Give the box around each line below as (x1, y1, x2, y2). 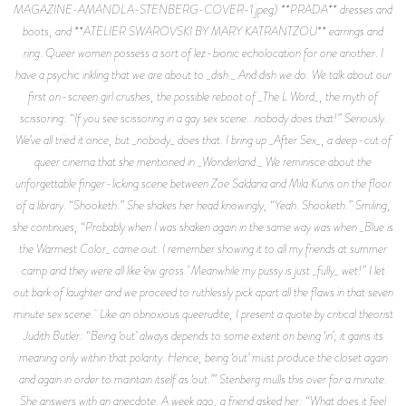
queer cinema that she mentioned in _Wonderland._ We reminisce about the (34, 151, 372, 170)
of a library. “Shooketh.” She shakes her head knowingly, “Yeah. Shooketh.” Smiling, (15, 195, 391, 214)
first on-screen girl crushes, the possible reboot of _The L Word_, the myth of (28, 86, 378, 105)
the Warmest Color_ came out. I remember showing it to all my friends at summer (19, 238, 387, 257)
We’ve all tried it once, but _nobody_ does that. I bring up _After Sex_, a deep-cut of (14, 130, 391, 149)
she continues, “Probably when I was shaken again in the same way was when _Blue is (13, 217, 393, 236)
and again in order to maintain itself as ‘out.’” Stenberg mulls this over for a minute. (19, 369, 387, 388)
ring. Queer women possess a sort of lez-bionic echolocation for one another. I (23, 43, 383, 62)
